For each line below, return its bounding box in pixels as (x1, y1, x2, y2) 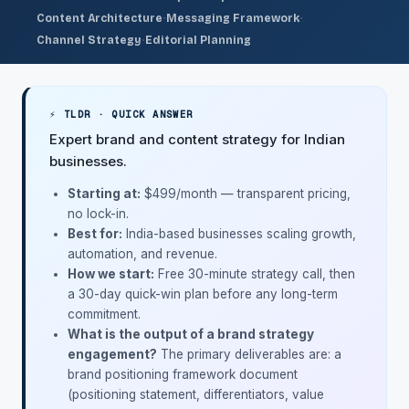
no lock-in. (68, 206, 129, 221)
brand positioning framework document (68, 367, 298, 382)
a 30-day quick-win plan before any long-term (68, 287, 338, 301)
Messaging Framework (166, 12, 299, 25)
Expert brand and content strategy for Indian (49, 131, 345, 148)
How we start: (68, 267, 154, 281)
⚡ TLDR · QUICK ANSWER (49, 108, 194, 121)
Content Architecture (37, 12, 163, 25)
